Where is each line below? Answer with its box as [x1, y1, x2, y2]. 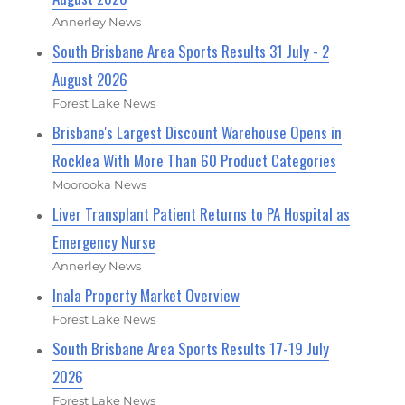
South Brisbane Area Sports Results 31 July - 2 [52, 39, 330, 62]
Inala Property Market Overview [52, 283, 240, 306]
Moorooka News [52, 176, 147, 192]
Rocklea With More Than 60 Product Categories [52, 148, 337, 172]
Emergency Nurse [52, 230, 156, 253]
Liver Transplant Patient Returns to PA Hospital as [52, 202, 351, 225]
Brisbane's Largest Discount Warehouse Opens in [52, 120, 343, 144]
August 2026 [52, 67, 128, 90]
